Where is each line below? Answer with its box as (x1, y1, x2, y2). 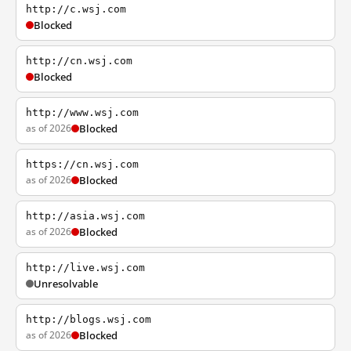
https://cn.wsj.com (26, 158, 139, 170)
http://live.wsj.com (26, 262, 145, 273)
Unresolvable (34, 277, 98, 291)
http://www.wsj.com (26, 107, 139, 118)
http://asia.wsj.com (26, 210, 145, 222)
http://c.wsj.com (26, 3, 126, 15)
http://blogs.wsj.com (26, 313, 151, 325)
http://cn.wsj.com (26, 55, 132, 67)
